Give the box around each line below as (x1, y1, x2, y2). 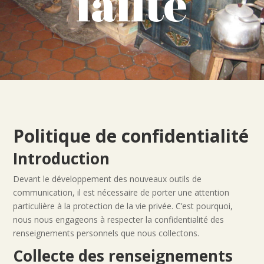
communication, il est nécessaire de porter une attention (13, 187, 230, 198)
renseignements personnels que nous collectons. (13, 227, 200, 239)
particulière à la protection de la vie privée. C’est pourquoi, (13, 200, 233, 212)
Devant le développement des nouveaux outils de (13, 173, 202, 184)
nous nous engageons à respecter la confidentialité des (13, 214, 225, 225)
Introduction (13, 148, 110, 169)
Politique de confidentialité (13, 124, 249, 148)
